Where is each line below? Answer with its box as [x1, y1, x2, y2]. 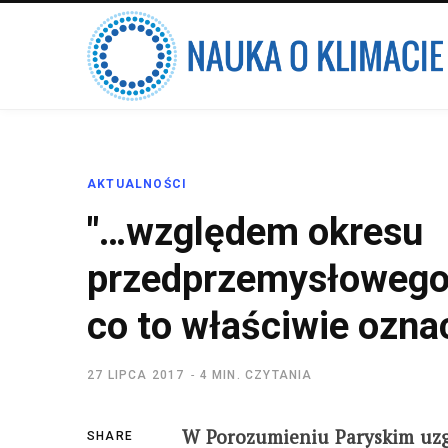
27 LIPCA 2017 [87, 368, 185, 382]
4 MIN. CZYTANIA [199, 368, 313, 382]
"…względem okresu [87, 210, 423, 254]
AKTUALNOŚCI [87, 177, 188, 191]
